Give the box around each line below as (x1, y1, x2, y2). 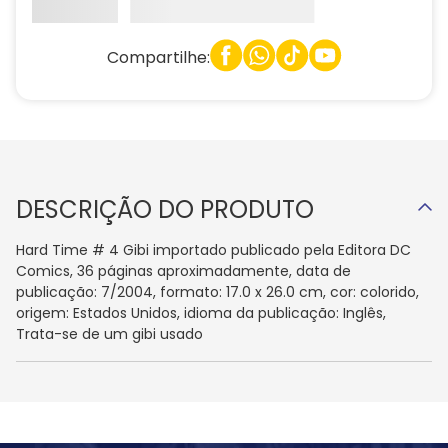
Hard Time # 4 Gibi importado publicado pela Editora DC (16, 240, 411, 261)
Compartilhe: (106, 45, 210, 69)
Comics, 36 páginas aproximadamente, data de (16, 261, 351, 282)
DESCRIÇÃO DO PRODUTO (16, 193, 314, 227)
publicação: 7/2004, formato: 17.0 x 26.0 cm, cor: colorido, (16, 282, 419, 303)
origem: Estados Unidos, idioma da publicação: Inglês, (16, 303, 386, 324)
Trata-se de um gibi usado (16, 324, 203, 345)
